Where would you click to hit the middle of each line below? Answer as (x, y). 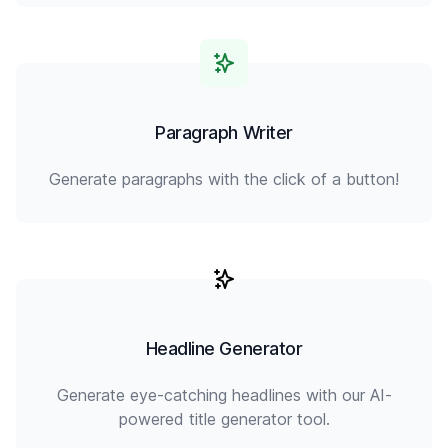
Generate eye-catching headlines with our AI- (224, 395)
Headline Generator (224, 348)
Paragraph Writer (224, 132)
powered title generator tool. (224, 419)
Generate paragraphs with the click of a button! (224, 179)
